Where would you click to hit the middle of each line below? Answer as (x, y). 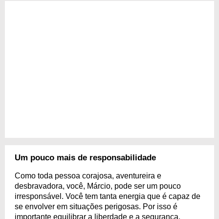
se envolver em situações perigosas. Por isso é (96, 206)
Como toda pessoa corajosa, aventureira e (88, 175)
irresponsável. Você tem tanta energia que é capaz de (108, 196)
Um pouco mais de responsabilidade (85, 157)
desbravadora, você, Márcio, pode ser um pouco (98, 186)
